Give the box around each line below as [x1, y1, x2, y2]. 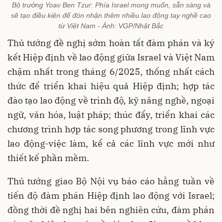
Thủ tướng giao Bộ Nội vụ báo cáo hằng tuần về [7, 175, 215, 187]
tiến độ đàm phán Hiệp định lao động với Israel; [7, 190, 215, 202]
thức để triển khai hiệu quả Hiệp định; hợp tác [7, 80, 215, 92]
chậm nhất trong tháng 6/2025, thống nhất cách [7, 66, 215, 78]
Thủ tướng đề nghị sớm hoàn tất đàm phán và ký [7, 37, 215, 49]
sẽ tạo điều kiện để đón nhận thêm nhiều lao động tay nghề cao [11, 11, 211, 20]
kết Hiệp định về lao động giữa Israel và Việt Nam [7, 52, 215, 63]
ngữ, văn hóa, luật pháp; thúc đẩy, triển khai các [7, 109, 215, 121]
